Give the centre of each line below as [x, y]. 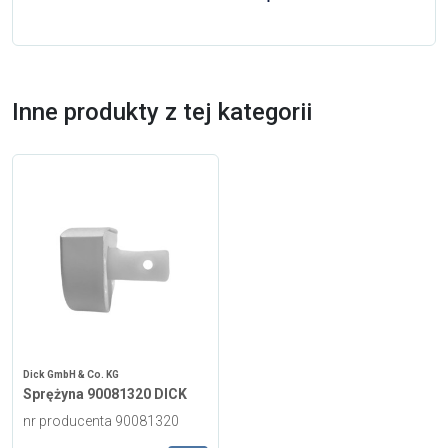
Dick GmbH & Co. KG [71, 374]
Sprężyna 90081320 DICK [105, 393]
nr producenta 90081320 [101, 420]
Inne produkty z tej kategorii [162, 111]
